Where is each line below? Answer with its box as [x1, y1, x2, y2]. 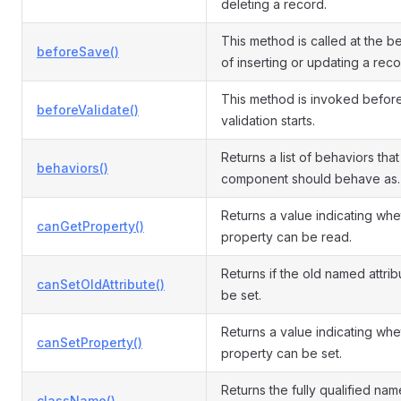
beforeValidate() [37, 102, 139, 117]
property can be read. [221, 229, 352, 244]
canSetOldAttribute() [37, 277, 165, 292]
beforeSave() [37, 44, 119, 59]
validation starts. [221, 113, 315, 128]
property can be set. [221, 346, 342, 361]
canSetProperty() [37, 335, 142, 350]
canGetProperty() [37, 218, 144, 234]
